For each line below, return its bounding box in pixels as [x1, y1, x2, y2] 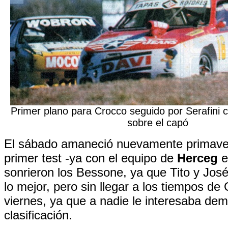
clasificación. [4, 208, 72, 222]
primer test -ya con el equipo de [4, 151, 177, 165]
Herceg [177, 151, 218, 165]
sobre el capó [127, 117, 188, 128]
